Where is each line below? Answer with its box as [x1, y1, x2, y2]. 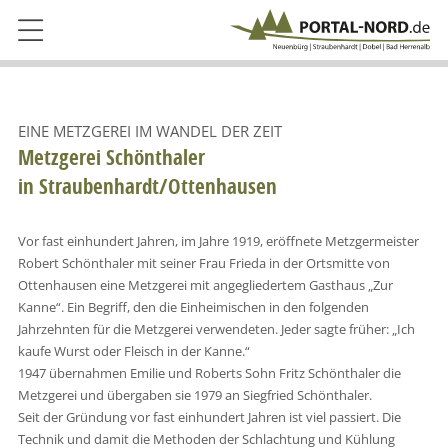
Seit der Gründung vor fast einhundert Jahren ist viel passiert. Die [17, 407, 401, 426]
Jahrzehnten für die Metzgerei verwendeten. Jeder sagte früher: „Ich [17, 319, 415, 338]
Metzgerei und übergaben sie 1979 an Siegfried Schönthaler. [17, 385, 372, 404]
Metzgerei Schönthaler [17, 143, 205, 171]
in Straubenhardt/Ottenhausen [17, 172, 277, 200]
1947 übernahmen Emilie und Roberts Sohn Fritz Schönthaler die [17, 363, 401, 382]
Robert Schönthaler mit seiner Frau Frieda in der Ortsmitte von [17, 253, 390, 272]
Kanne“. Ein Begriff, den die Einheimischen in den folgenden [17, 297, 369, 316]
